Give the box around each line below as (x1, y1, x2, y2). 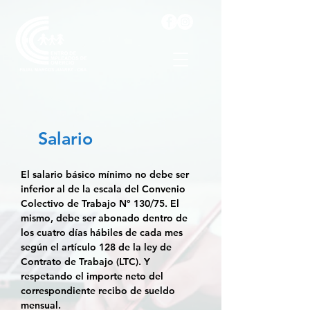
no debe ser (135, 168, 189, 181)
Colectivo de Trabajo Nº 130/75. (21, 197, 167, 210)
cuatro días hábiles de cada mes (37, 226, 183, 239)
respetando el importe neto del (21, 270, 163, 282)
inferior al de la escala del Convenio (21, 183, 185, 195)
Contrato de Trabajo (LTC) (21, 255, 138, 268)
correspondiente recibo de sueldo (21, 284, 175, 297)
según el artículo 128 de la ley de (21, 241, 172, 253)
